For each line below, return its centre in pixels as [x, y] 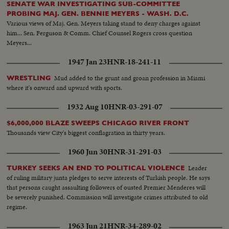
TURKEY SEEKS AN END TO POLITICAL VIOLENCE [96, 168]
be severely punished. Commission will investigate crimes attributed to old [108, 197]
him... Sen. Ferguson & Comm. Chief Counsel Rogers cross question [100, 33]
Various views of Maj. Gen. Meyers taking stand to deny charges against [104, 24]
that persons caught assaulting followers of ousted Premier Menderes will [106, 188]
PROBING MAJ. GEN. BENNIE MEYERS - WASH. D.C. [98, 14]
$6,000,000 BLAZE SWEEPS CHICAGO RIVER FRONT [98, 123]
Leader [198, 168]
